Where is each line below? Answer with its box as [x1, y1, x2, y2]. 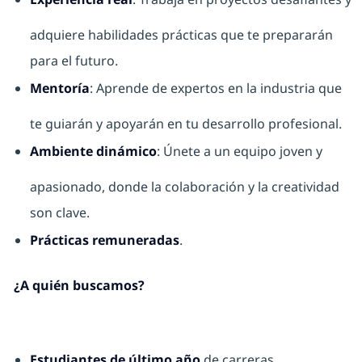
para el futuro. [29, 52, 118, 70]
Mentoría [29, 79, 90, 98]
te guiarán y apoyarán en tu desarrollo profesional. [29, 115, 342, 133]
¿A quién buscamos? [13, 276, 145, 295]
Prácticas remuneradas [29, 231, 179, 250]
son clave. [29, 204, 90, 222]
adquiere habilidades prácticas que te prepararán [29, 26, 333, 44]
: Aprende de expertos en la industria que [89, 79, 342, 98]
